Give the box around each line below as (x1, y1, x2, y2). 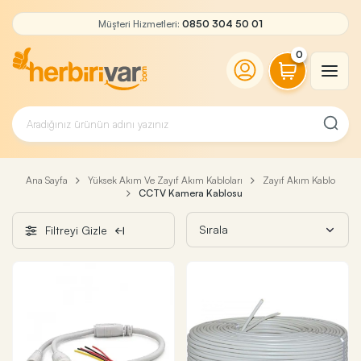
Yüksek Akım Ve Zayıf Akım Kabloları (88, 174, 243, 186)
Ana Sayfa (26, 174, 68, 186)
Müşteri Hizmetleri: (98, 18, 182, 30)
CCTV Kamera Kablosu (139, 187, 243, 199)
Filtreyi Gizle (45, 223, 107, 237)
